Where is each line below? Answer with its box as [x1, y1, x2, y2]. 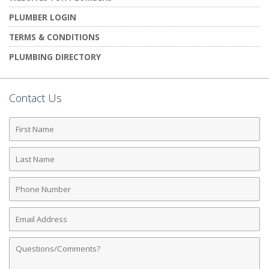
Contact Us [9, 90, 62, 105]
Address [9, 217, 45, 231]
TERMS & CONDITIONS [9, 31, 100, 43]
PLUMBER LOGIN [9, 11, 76, 23]
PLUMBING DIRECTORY [9, 50, 101, 62]
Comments [9, 234, 58, 247]
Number [9, 187, 47, 201]
